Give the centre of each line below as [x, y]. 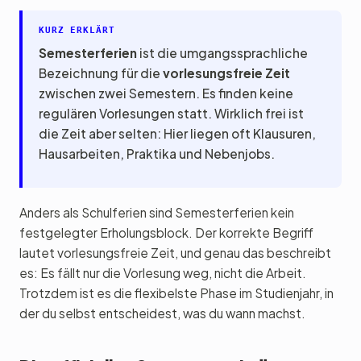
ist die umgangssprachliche [222, 53]
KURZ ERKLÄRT [77, 30]
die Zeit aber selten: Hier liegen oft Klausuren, [177, 133]
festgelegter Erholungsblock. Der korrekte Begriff [166, 232]
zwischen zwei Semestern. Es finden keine [166, 93]
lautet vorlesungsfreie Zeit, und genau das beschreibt [175, 253]
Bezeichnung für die [101, 73]
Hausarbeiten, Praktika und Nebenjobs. [157, 154]
